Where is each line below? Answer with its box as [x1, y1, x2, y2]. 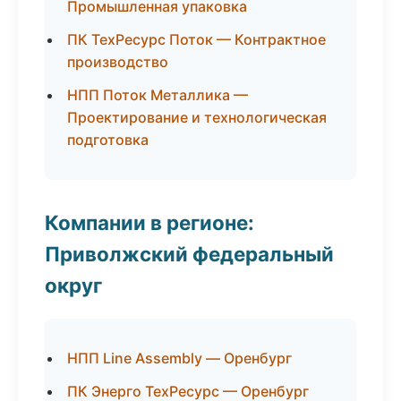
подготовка [67, 131, 149, 149]
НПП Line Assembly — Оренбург [67, 349, 292, 367]
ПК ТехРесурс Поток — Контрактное [67, 30, 326, 48]
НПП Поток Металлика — [67, 86, 248, 104]
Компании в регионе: [45, 210, 254, 235]
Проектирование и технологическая [67, 108, 327, 126]
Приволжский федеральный [45, 242, 334, 266]
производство [67, 53, 168, 71]
